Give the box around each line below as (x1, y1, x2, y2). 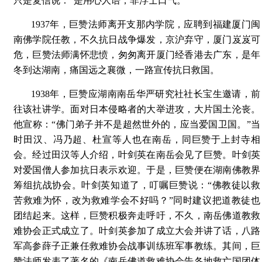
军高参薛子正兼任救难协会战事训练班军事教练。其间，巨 (13, 241, 260, 251)
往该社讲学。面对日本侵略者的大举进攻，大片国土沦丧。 (13, 104, 260, 114)
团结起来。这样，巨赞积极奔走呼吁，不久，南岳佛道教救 (13, 211, 260, 220)
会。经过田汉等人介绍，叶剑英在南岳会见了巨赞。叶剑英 (13, 150, 260, 160)
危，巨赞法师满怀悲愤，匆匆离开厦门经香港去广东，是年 (13, 50, 260, 60)
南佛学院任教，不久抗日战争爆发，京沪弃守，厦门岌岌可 (13, 35, 260, 44)
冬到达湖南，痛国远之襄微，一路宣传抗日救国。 (13, 65, 219, 75)
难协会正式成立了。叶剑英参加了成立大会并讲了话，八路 (13, 226, 260, 236)
